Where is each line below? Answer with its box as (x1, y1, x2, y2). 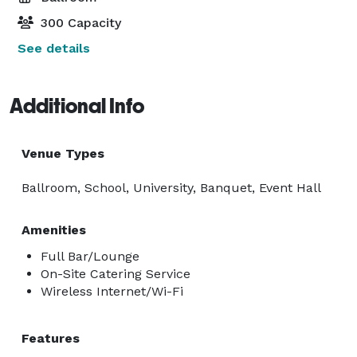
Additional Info (10, 93, 144, 118)
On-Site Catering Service (41, 265, 190, 281)
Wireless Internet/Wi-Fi (41, 283, 183, 299)
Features (22, 330, 80, 346)
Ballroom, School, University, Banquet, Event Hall (22, 179, 321, 195)
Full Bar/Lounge (41, 248, 139, 264)
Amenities (22, 222, 86, 237)
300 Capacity (37, 14, 121, 30)
